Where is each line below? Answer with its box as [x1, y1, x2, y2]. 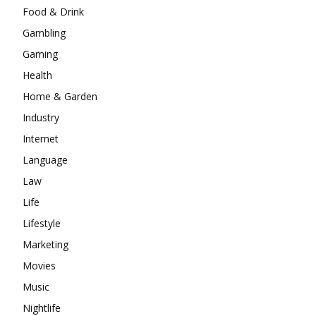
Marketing [23, 237, 68, 251]
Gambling [23, 25, 66, 39]
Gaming [23, 47, 58, 61]
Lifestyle [23, 216, 61, 230]
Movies [23, 258, 56, 272]
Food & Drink [23, 4, 84, 18]
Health [23, 68, 52, 82]
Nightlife [23, 300, 61, 315]
